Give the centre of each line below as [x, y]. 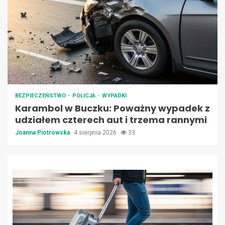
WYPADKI [114, 96]
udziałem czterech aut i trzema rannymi [111, 120]
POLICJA [85, 96]
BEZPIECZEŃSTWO [41, 96]
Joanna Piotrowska [43, 133]
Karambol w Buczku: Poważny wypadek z [113, 108]
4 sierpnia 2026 [96, 133]
